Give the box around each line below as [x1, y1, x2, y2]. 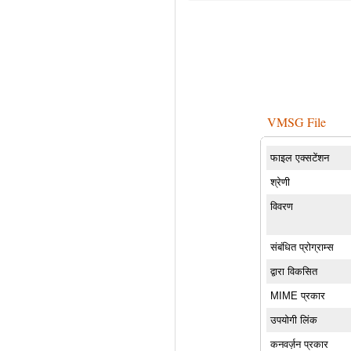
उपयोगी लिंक [270, 313, 318, 326]
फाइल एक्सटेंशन [270, 151, 330, 164]
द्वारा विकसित [270, 265, 318, 277]
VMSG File [267, 113, 327, 130]
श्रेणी [270, 175, 291, 188]
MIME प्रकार [270, 289, 326, 302]
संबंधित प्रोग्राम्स [270, 241, 335, 253]
